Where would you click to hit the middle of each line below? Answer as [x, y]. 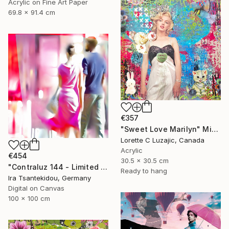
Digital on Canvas [36, 188]
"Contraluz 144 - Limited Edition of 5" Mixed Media [104, 167]
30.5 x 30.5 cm [145, 160]
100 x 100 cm [29, 199]
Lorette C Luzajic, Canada [163, 140]
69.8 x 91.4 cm [32, 13]
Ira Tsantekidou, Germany [50, 178]
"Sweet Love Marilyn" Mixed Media [215, 129]
